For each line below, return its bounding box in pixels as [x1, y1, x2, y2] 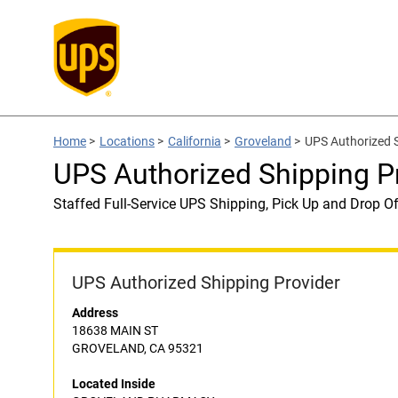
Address [72, 306, 118, 320]
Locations [99, 134, 155, 148]
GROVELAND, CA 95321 [72, 341, 203, 355]
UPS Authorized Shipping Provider [72, 272, 340, 293]
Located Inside [72, 377, 155, 391]
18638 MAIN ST [72, 323, 158, 338]
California [168, 134, 221, 148]
